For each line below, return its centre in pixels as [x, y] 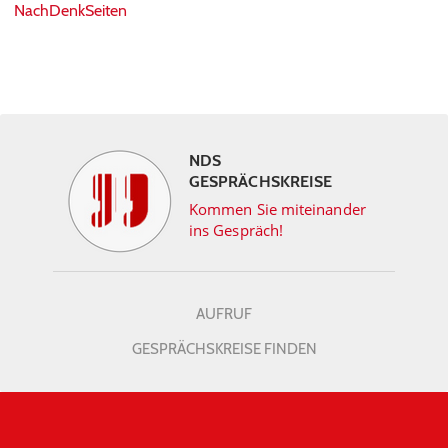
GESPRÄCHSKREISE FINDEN [224, 348]
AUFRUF [224, 313]
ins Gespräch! [236, 229]
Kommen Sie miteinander [277, 208]
